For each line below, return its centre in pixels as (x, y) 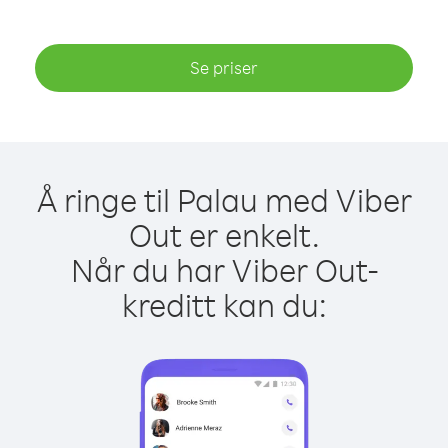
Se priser (224, 67)
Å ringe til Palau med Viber (224, 199)
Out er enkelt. (224, 234)
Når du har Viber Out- (224, 269)
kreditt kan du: (224, 304)
